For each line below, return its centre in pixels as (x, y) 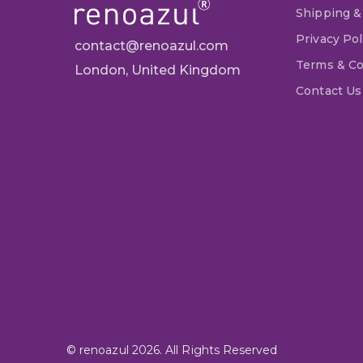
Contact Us (329, 90)
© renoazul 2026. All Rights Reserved (172, 350)
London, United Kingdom (158, 70)
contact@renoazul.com (152, 45)
